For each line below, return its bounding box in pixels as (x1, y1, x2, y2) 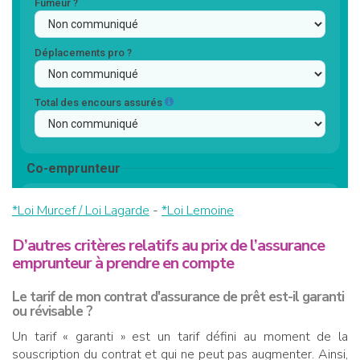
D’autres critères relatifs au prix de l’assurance (12, 235, 325, 257)
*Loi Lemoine (162, 202, 234, 220)
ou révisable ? (12, 302, 92, 321)
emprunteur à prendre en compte (12, 252, 234, 275)
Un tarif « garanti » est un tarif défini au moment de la (12, 328, 348, 346)
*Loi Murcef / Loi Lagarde (12, 202, 149, 220)
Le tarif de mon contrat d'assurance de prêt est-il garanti (12, 288, 344, 307)
